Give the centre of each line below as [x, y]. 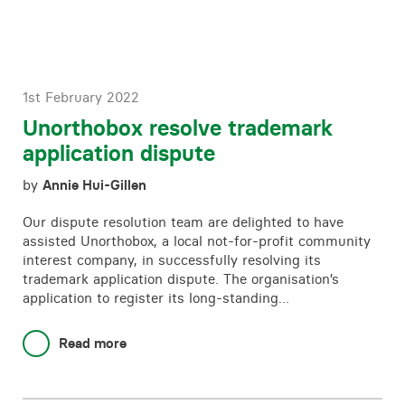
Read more [93, 343]
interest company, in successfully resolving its [172, 260]
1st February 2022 [81, 97]
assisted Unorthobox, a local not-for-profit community [197, 241]
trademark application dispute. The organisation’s [181, 279]
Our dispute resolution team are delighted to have [183, 222]
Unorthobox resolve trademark [178, 128]
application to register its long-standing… [156, 298]
